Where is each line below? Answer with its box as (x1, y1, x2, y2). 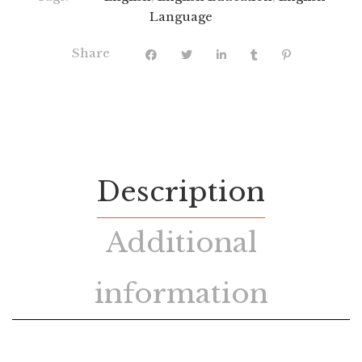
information (94, 276, 268, 310)
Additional (105, 225, 257, 259)
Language (149, 8, 213, 24)
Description (97, 174, 265, 208)
